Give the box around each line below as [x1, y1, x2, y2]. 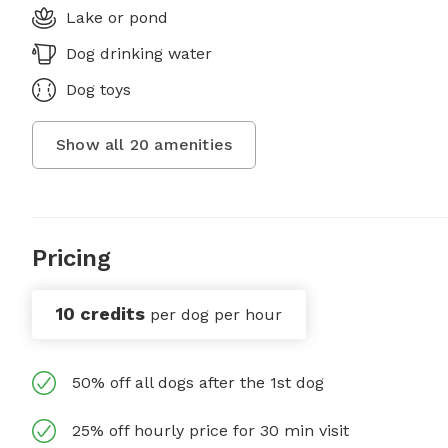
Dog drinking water [66, 44, 212, 64]
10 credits [56, 303, 145, 325]
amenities [149, 135, 233, 155]
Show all [56, 135, 130, 155]
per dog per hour [150, 305, 282, 325]
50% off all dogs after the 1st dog [72, 373, 324, 393]
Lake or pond [66, 8, 168, 28]
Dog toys [66, 80, 131, 100]
